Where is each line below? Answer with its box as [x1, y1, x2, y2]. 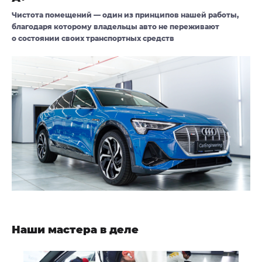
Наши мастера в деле [12, 223, 139, 237]
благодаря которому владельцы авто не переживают [12, 22, 219, 32]
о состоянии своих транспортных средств [12, 34, 174, 43]
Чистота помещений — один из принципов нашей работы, [12, 11, 239, 20]
